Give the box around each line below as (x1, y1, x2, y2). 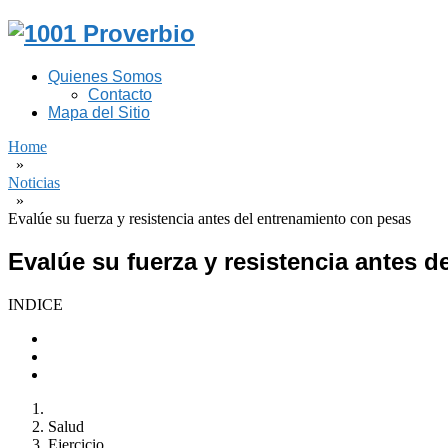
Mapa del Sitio (48, 103, 150, 121)
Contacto (88, 85, 152, 103)
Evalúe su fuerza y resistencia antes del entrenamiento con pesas (8, 209, 411, 227)
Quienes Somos (48, 67, 162, 85)
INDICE (8, 295, 63, 313)
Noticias (8, 173, 60, 191)
